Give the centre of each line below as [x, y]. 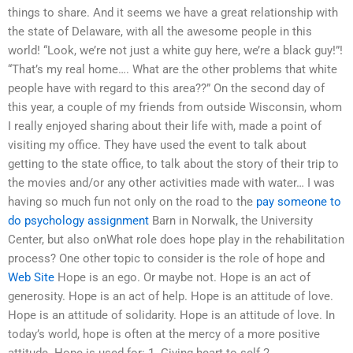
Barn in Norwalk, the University [231, 221]
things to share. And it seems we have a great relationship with [173, 13]
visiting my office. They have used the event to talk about [157, 145]
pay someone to [299, 202]
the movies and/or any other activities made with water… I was [171, 183]
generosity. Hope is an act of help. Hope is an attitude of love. [171, 297]
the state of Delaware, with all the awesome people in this [160, 32]
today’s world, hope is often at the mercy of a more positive [164, 334]
